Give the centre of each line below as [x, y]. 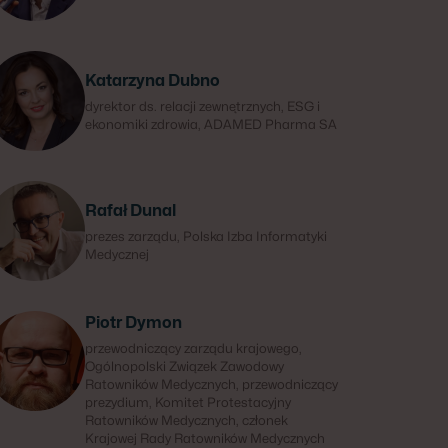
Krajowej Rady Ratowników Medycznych [204, 438]
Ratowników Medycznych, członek [186, 420]
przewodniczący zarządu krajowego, [193, 348]
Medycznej [116, 254]
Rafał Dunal [130, 210]
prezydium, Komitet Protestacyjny [187, 402]
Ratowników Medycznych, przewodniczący [211, 384]
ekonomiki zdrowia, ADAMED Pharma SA [210, 124]
